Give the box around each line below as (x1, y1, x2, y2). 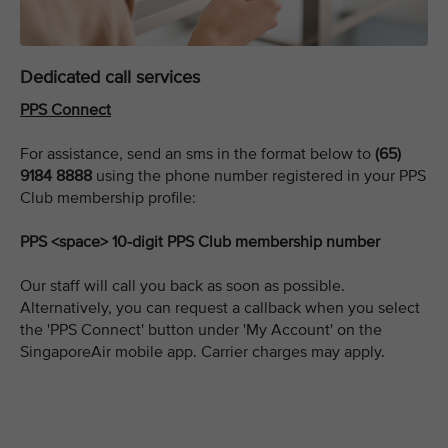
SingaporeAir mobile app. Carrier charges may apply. (20, 342, 385, 362)
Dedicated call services (20, 66, 200, 88)
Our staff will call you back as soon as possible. (20, 276, 345, 296)
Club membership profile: (20, 188, 196, 208)
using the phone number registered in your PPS (92, 166, 426, 186)
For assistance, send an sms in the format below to (20, 144, 375, 164)
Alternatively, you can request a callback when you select (20, 298, 420, 318)
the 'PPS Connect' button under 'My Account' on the (20, 320, 382, 340)
